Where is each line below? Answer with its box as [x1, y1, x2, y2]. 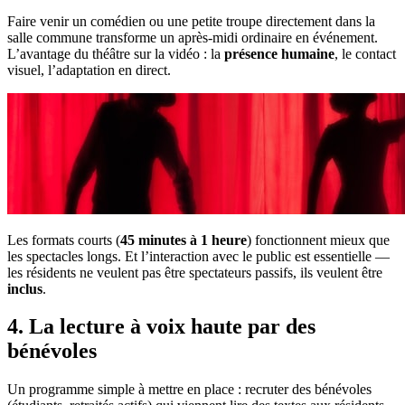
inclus [7, 280, 42, 297]
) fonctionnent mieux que [247, 231, 390, 248]
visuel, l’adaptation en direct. [7, 61, 171, 78]
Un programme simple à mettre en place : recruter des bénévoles [7, 381, 372, 398]
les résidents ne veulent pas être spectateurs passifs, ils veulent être [7, 264, 382, 280]
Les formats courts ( [7, 231, 120, 248]
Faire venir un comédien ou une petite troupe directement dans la [7, 13, 375, 29]
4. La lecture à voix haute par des [7, 315, 316, 339]
